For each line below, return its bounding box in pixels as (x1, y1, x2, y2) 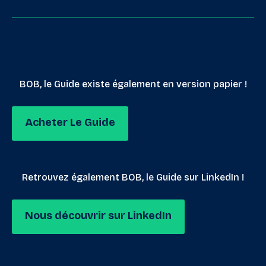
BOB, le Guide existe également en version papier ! (19, 78, 247, 90)
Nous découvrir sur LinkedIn (25, 209, 172, 223)
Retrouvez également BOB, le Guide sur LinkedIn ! (22, 172, 244, 183)
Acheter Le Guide (25, 116, 115, 129)
